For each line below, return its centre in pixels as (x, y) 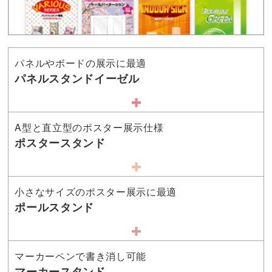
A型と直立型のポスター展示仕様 (89, 127)
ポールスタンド (54, 207)
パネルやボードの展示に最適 (80, 63)
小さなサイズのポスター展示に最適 (96, 192)
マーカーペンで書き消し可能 (80, 256)
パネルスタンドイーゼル (77, 79)
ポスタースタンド (60, 143)
